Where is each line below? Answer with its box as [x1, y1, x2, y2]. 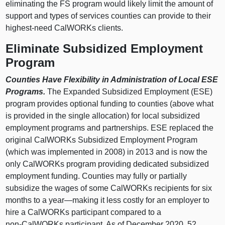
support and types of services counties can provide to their [6, 12, 211, 21]
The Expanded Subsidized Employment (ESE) [45, 87, 213, 96]
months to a [6, 195, 49, 204]
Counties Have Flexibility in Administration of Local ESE [6, 75, 218, 84]
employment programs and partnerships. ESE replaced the [6, 123, 214, 132]
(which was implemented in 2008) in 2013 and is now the [6, 147, 208, 156]
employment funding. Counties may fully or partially [6, 171, 187, 180]
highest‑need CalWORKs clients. [6, 24, 124, 33]
